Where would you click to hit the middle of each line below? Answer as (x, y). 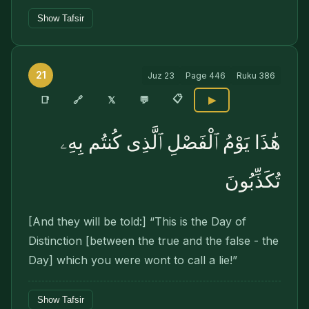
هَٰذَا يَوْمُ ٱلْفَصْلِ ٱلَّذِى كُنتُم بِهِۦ (170, 142)
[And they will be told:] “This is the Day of (137, 221)
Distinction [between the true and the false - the (153, 241)
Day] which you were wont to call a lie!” (133, 260)
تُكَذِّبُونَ (253, 181)
